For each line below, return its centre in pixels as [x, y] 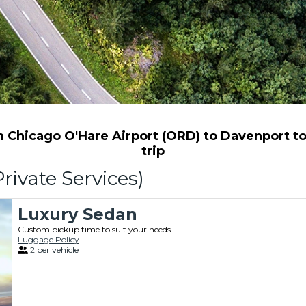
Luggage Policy [48, 239]
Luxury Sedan [78, 214]
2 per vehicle [54, 250]
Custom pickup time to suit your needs [94, 229]
